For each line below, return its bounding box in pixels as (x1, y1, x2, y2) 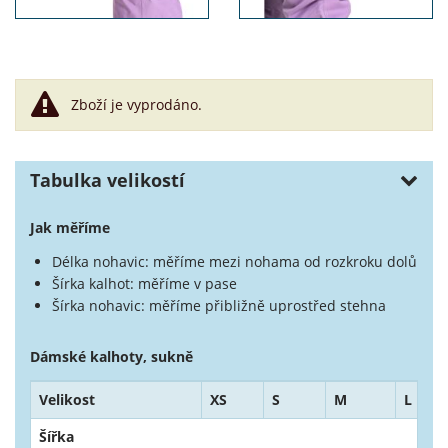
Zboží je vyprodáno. (71, 95, 202, 115)
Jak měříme (30, 218, 110, 238)
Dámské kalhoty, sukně (30, 347, 193, 367)
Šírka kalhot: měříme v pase (52, 274, 237, 294)
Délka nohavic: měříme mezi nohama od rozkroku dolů (52, 252, 417, 272)
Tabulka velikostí (30, 168, 185, 193)
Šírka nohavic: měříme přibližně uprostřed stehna (52, 296, 386, 316)
